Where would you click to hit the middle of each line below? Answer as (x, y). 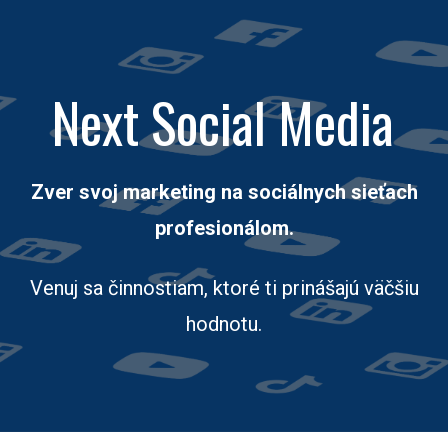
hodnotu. (224, 324)
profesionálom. (224, 228)
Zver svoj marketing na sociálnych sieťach (224, 192)
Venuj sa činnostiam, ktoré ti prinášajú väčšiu (224, 288)
